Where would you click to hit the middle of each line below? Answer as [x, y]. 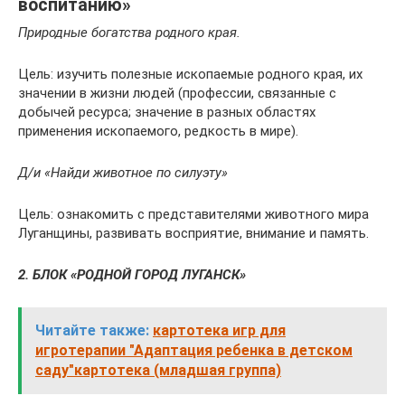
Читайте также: [92, 330]
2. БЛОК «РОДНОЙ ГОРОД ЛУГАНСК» [132, 275]
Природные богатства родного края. [129, 33]
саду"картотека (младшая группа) [158, 370]
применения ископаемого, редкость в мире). [158, 131]
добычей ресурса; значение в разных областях [167, 112]
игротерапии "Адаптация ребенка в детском [194, 350]
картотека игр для [219, 330]
